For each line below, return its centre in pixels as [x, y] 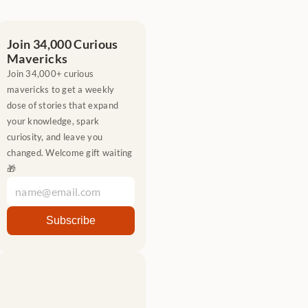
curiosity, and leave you [55, 137]
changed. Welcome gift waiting [70, 153]
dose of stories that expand [63, 105]
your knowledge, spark [53, 121]
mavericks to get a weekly [61, 89]
